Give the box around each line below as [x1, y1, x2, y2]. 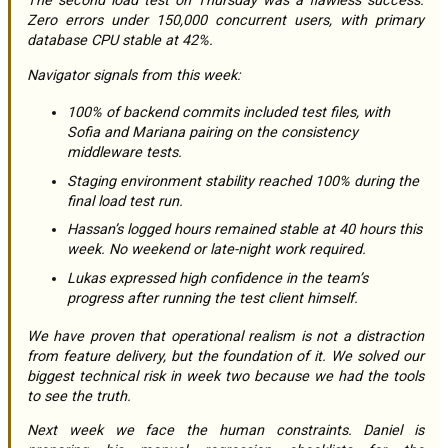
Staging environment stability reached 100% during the [67, 172, 419, 190]
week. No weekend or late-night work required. [67, 241, 366, 259]
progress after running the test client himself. [67, 290, 358, 308]
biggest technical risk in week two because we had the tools [27, 367, 424, 385]
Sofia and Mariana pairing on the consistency [67, 124, 358, 142]
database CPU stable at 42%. [27, 32, 213, 50]
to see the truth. [27, 387, 131, 405]
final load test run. [67, 192, 183, 210]
